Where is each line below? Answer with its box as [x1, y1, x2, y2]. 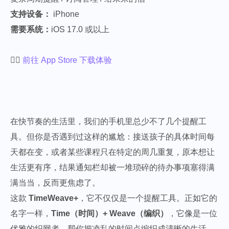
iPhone [51, 10, 79, 19]
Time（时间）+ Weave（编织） [51, 209, 168, 218]
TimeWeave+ [29, 194, 78, 203]
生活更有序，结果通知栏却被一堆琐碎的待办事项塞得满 [10, 163, 215, 172]
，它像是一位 [168, 209, 217, 218]
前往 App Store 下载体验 [22, 56, 112, 65]
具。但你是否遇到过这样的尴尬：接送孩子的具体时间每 [10, 132, 215, 142]
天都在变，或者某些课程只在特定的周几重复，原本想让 [10, 148, 215, 157]
